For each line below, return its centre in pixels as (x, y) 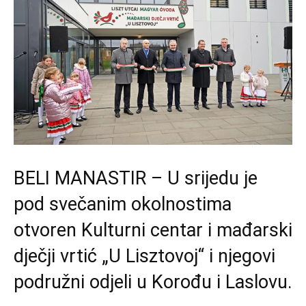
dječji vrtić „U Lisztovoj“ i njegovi (144, 256)
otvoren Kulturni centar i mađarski (153, 230)
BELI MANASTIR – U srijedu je (136, 178)
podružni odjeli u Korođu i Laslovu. (153, 282)
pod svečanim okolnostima (123, 204)
